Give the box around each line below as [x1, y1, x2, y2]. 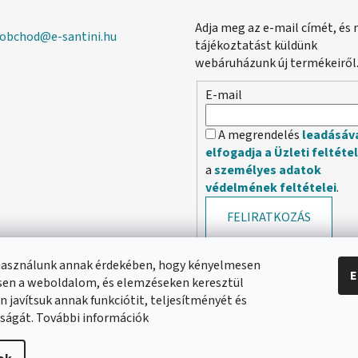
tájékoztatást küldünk [195, 36, 317, 54]
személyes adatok [214, 161, 321, 179]
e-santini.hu [50, 27, 117, 46]
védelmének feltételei [205, 178, 336, 197]
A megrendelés [218, 125, 302, 144]
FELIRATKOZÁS [227, 208, 311, 226]
